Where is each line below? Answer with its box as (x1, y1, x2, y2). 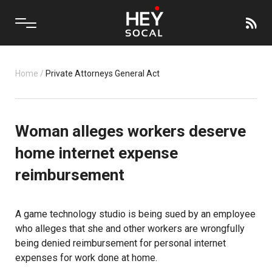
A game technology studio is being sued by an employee (15, 208, 256, 220)
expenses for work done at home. (15, 252, 157, 263)
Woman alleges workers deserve (15, 122, 246, 140)
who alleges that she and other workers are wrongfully (15, 223, 245, 234)
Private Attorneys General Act (46, 69, 160, 78)
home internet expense (15, 144, 178, 162)
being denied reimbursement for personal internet (15, 237, 226, 249)
